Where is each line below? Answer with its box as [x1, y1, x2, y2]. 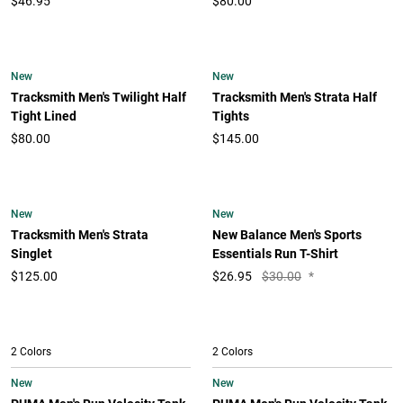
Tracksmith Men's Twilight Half [11, 90, 186, 105]
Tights [212, 109, 249, 124]
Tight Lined [11, 109, 76, 124]
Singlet [11, 246, 52, 262]
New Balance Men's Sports [212, 228, 362, 243]
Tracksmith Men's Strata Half [212, 90, 377, 105]
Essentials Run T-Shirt [212, 246, 338, 262]
